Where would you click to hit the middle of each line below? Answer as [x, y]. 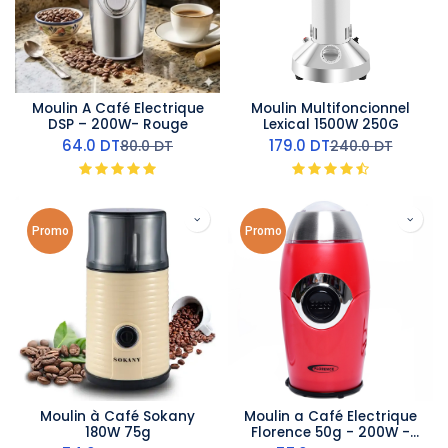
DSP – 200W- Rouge [117, 124]
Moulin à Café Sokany [117, 416]
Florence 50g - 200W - [330, 432]
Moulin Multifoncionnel [330, 108]
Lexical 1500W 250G [330, 124]
